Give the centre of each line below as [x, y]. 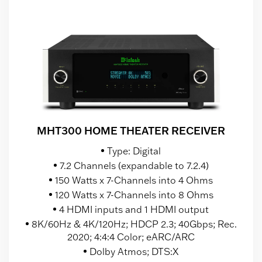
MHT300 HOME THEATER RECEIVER [131, 130]
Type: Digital [134, 151]
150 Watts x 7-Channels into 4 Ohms [134, 180]
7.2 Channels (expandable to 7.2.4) [134, 165]
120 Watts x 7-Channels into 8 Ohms [134, 194]
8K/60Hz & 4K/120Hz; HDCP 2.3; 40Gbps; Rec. [134, 224]
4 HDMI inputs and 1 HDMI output [134, 209]
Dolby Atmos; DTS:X [134, 251]
